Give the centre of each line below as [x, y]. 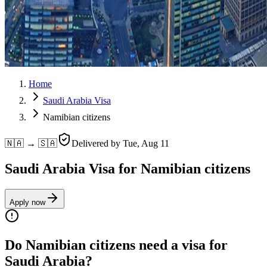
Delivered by [97, 143]
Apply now [27, 202]
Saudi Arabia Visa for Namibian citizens [128, 168]
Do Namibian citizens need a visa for [116, 245]
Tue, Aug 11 [146, 143]
